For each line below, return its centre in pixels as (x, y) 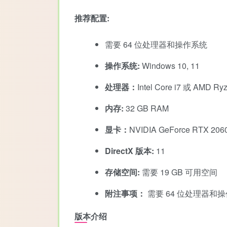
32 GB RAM (146, 108)
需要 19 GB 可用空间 (179, 172)
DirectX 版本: (129, 150)
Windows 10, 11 (170, 65)
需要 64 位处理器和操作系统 (156, 44)
